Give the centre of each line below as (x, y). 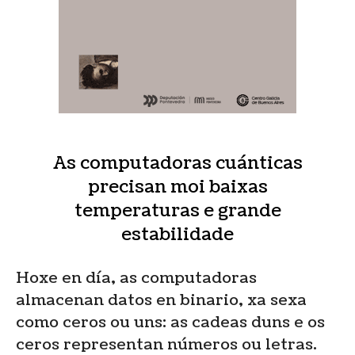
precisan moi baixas (177, 186)
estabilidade (177, 234)
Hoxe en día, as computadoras (136, 278)
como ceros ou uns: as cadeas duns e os (170, 322)
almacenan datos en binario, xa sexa (161, 300)
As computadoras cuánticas (177, 162)
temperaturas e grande (177, 210)
